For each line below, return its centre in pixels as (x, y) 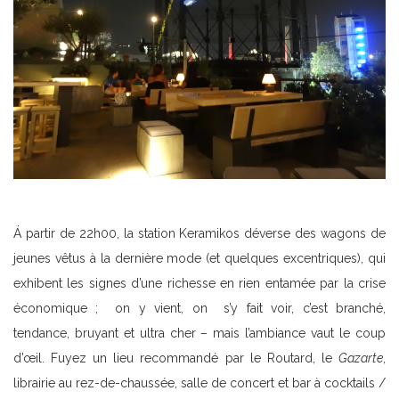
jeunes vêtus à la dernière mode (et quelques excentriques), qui (199, 258)
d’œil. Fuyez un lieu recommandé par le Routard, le (176, 358)
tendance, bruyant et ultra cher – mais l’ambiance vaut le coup (199, 333)
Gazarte (361, 358)
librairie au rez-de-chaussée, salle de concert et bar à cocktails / (199, 383)
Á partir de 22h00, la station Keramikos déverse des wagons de (199, 233)
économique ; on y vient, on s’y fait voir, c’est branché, (199, 308)
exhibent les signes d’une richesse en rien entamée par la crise (199, 283)
